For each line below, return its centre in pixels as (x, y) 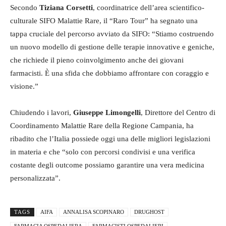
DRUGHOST (149, 212)
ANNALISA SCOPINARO (94, 212)
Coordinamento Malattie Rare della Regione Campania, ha (102, 125)
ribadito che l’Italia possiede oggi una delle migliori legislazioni (110, 138)
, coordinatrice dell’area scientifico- (149, 7)
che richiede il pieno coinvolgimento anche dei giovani (97, 60)
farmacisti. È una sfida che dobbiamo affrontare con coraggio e (109, 73)
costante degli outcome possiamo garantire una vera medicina (107, 165)
